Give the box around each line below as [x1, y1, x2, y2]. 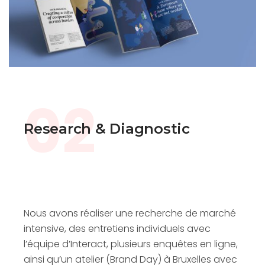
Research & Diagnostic [24, 120, 190, 138]
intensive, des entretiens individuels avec [24, 222, 211, 236]
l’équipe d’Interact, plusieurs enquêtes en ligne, [24, 237, 238, 251]
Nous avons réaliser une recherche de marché [24, 206, 236, 221]
